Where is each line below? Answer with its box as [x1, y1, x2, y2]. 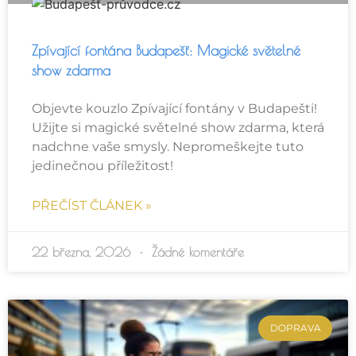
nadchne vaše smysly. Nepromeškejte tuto [32, 138, 304, 154]
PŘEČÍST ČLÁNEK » [32, 197, 152, 213]
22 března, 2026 [32, 244, 135, 259]
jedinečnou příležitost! [32, 157, 173, 173]
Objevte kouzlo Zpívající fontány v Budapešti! [32, 100, 317, 116]
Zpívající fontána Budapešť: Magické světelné [32, 41, 300, 59]
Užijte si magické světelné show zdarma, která [32, 119, 324, 135]
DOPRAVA [269, 322, 321, 335]
